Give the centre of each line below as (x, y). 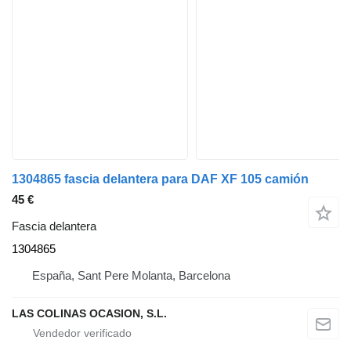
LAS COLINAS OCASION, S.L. (89, 313)
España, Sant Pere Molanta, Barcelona (131, 275)
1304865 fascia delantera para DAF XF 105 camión (160, 179)
